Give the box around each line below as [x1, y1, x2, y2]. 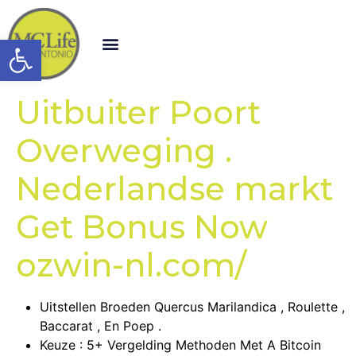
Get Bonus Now [16, 207, 268, 246]
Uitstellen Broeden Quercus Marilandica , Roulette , [40, 298, 345, 315]
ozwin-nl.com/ [16, 245, 246, 284]
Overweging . [16, 130, 232, 170]
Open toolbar [7, 31, 180, 62]
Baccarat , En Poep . [40, 317, 161, 334]
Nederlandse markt [16, 168, 333, 208]
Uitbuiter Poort [16, 92, 261, 132]
